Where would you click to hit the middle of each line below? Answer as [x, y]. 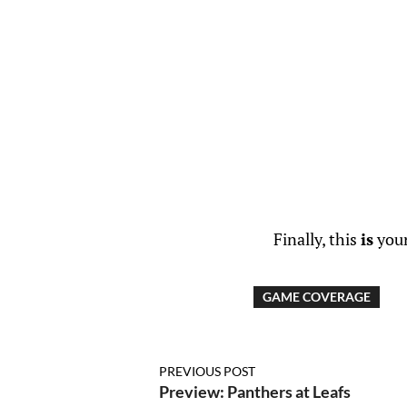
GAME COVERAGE [317, 297]
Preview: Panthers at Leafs [254, 392]
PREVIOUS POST [207, 372]
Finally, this [317, 239]
